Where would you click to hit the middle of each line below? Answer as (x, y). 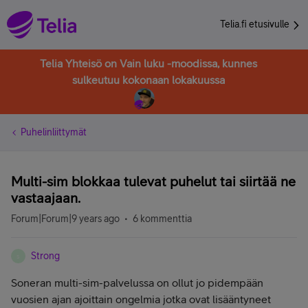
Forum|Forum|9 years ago (65, 219)
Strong (45, 256)
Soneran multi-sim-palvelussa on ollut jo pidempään (137, 283)
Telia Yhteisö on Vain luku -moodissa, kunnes (148, 63)
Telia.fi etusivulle (256, 24)
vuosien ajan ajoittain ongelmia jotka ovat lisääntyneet (141, 299)
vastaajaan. (46, 198)
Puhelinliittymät (54, 132)
